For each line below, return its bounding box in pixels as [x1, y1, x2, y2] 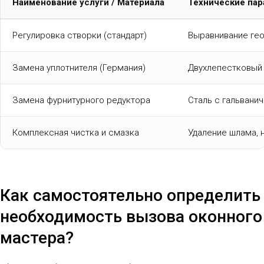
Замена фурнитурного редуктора [12, 94, 150, 105]
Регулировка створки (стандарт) [12, 29, 147, 41]
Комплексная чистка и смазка [12, 127, 139, 138]
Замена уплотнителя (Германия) [12, 62, 146, 73]
